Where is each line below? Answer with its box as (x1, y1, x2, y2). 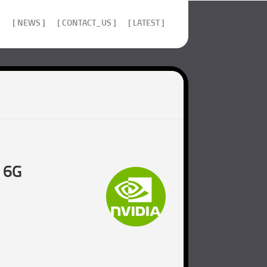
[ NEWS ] (13, 18, 45, 28)
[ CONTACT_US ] (57, 18, 116, 28)
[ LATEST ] (128, 18, 164, 28)
